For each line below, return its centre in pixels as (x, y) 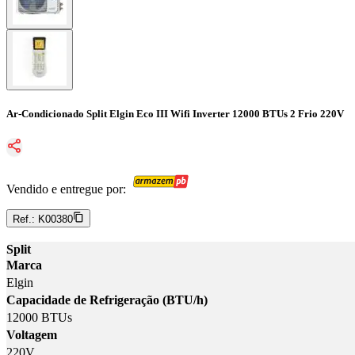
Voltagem (32, 335)
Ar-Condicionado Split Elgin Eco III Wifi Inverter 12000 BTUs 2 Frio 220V (175, 114)
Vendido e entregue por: (66, 189)
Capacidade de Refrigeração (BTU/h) (107, 300)
